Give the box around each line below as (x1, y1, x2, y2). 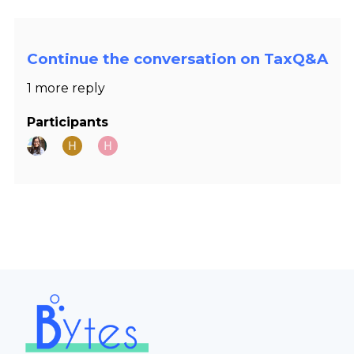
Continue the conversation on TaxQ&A (26, 50, 328, 68)
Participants (26, 115, 108, 130)
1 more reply (26, 81, 105, 96)
